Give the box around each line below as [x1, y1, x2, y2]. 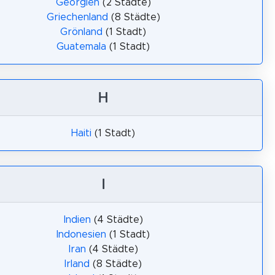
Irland [64, 259, 90, 269]
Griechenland [46, 12, 108, 22]
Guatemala [56, 42, 106, 52]
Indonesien [56, 230, 106, 239]
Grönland [60, 27, 103, 37]
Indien [63, 215, 91, 225]
